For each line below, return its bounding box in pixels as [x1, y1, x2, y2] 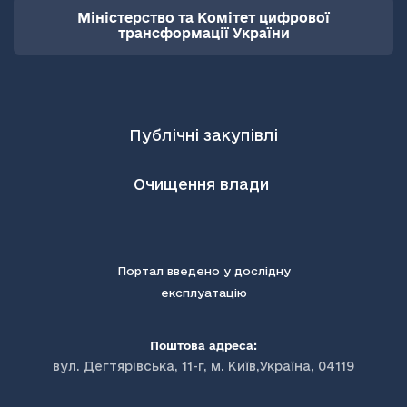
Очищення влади [134, 175, 273, 193]
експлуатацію [160, 286, 247, 299]
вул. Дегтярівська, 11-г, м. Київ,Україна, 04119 [53, 359, 354, 373]
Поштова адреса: [150, 339, 257, 352]
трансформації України [117, 25, 290, 41]
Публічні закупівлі [129, 126, 278, 144]
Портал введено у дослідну [116, 264, 291, 277]
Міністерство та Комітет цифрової [77, 10, 330, 25]
